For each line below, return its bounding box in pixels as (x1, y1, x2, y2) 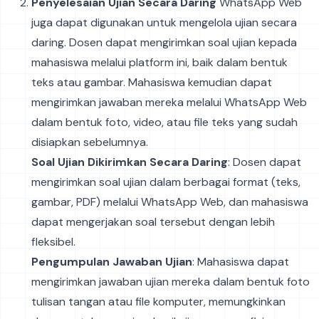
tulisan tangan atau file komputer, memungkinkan (31, 293, 286, 309)
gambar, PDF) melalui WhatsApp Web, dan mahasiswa (31, 194, 308, 209)
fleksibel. (31, 234, 75, 249)
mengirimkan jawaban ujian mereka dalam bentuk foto (31, 273, 310, 289)
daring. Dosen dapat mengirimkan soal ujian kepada (31, 34, 297, 50)
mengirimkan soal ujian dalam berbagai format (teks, (31, 174, 300, 189)
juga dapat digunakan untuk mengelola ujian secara (31, 14, 297, 30)
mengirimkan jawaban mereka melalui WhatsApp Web (31, 94, 307, 110)
